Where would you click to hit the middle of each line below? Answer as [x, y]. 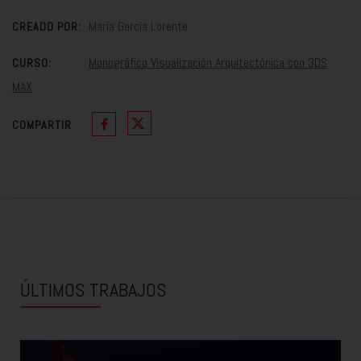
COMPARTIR [42, 125]
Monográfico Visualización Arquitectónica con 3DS [208, 63]
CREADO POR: [47, 27]
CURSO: [32, 63]
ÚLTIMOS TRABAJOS [93, 290]
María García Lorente [138, 27]
